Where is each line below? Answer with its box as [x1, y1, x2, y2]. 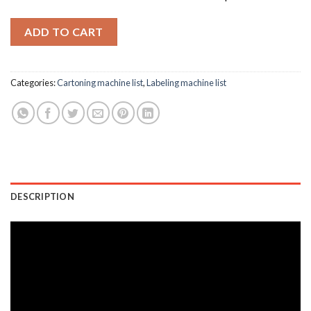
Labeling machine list [146, 76, 226, 88]
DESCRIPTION [10, 190, 74, 202]
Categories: [10, 76, 57, 88]
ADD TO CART [24, 24, 103, 38]
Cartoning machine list [57, 76, 143, 88]
